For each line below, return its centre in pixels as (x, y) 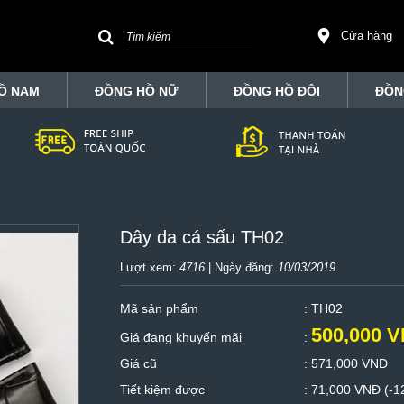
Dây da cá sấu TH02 (202, 237)
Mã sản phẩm (159, 308)
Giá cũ (138, 363)
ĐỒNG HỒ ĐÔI (277, 91)
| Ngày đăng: (241, 267)
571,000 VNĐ (349, 363)
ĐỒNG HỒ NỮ (137, 91)
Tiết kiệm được (162, 390)
